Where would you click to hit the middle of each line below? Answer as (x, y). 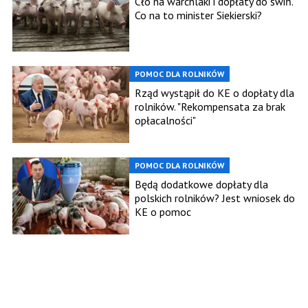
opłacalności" (165, 121)
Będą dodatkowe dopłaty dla (201, 185)
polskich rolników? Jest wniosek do (215, 198)
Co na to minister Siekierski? (198, 15)
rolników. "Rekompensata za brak (210, 107)
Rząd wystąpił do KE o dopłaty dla (214, 93)
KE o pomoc (163, 212)
